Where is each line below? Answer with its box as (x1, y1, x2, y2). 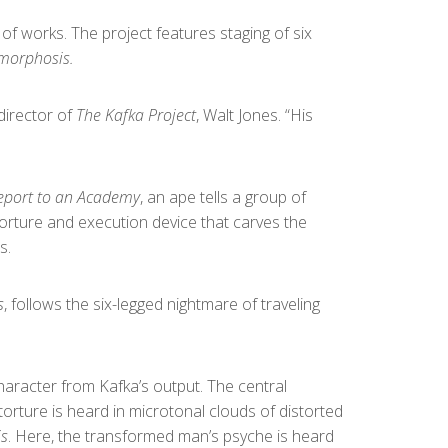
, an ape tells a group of (140, 185, 306, 208)
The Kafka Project (76, 103, 196, 126)
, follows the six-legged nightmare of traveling (4, 292, 320, 315)
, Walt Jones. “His (196, 103, 313, 126)
